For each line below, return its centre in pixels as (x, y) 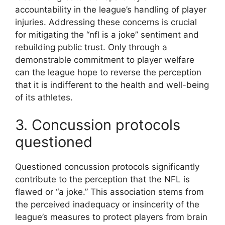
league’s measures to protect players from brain (111, 217)
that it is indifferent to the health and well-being (112, 85)
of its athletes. (44, 97)
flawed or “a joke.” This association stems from (109, 192)
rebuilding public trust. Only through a (91, 47)
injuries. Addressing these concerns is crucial (106, 22)
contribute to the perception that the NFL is (102, 180)
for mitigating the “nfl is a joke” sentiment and (107, 34)
